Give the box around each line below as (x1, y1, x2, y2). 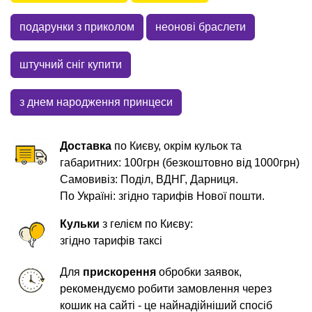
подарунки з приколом (19, 20, 134, 33)
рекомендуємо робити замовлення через (60, 282, 272, 295)
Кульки (60, 217, 100, 230)
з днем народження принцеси (19, 95, 173, 108)
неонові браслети (155, 20, 246, 33)
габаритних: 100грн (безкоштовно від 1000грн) (60, 156, 300, 169)
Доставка (60, 139, 112, 152)
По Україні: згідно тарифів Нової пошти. (60, 189, 265, 202)
